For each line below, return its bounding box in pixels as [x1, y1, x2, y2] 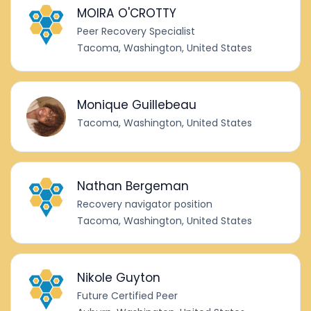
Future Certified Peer [77, 289, 178, 303]
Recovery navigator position [77, 196, 213, 211]
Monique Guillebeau [77, 96, 197, 114]
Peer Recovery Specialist [77, 24, 196, 38]
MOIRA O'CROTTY [77, 4, 177, 22]
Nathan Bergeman [77, 177, 190, 194]
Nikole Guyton [77, 269, 161, 287]
